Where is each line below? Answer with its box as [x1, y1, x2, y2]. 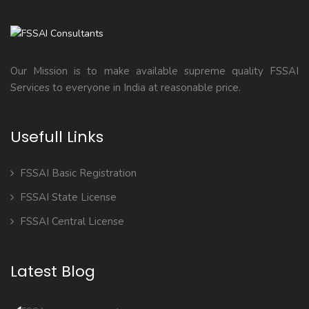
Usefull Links [10, 126, 103, 148]
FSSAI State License [20, 190, 117, 205]
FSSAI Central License [20, 215, 124, 229]
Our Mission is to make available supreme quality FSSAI [10, 64, 299, 79]
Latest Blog [10, 261, 95, 283]
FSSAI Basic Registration [20, 166, 137, 181]
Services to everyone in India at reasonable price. [10, 81, 241, 95]
